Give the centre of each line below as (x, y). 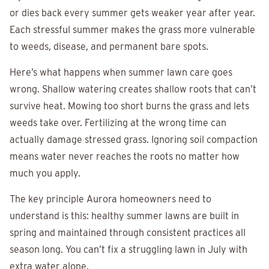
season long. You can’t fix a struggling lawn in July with (128, 250)
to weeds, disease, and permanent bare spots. (109, 47)
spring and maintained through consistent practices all (128, 233)
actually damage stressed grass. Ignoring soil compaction (134, 140)
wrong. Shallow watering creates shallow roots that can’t (133, 89)
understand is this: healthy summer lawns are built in (124, 216)
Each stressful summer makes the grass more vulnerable (132, 30)
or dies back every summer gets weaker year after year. (132, 13)
